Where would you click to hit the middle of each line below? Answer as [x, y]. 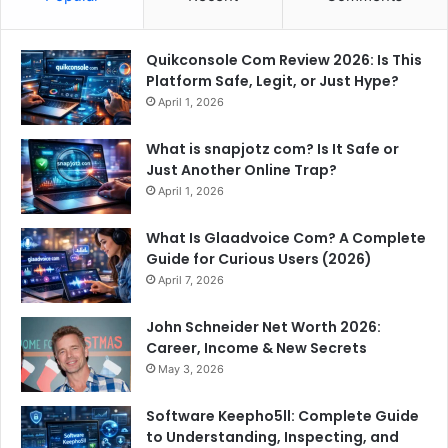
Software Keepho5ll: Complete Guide [282, 415]
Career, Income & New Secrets [256, 347]
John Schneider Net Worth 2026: [263, 326]
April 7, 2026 [191, 279]
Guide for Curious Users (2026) [259, 258]
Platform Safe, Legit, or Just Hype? [272, 80]
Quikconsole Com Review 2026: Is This [284, 59]
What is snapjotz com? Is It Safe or [272, 148]
